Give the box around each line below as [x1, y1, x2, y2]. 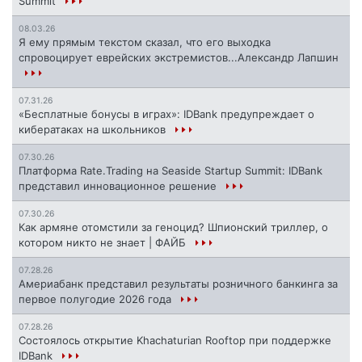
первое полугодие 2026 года [19, 292, 175, 305]
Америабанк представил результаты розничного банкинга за [19, 276, 338, 290]
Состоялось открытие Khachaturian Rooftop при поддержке [19, 333, 331, 347]
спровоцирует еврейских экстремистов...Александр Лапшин [19, 50, 339, 64]
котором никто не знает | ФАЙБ [19, 235, 189, 249]
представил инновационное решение [19, 179, 220, 192]
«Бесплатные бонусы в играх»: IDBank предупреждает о [19, 107, 314, 120]
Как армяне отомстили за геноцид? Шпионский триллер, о [19, 220, 328, 234]
